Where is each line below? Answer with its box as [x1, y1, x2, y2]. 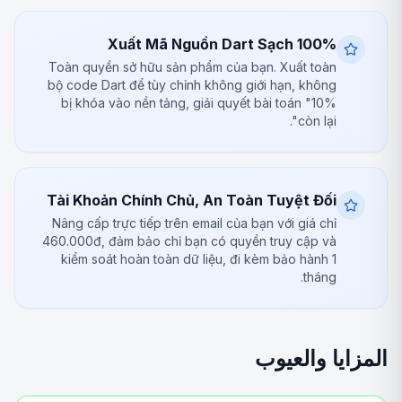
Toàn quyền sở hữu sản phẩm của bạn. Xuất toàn [48, 59, 336, 74]
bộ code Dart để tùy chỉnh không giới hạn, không [48, 77, 336, 92]
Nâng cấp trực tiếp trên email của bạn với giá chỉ [52, 215, 336, 231]
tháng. [303, 269, 336, 284]
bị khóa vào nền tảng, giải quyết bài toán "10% [61, 95, 336, 110]
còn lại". [298, 113, 336, 128]
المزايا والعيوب [255, 345, 388, 371]
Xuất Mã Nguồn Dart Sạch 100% [108, 35, 336, 53]
